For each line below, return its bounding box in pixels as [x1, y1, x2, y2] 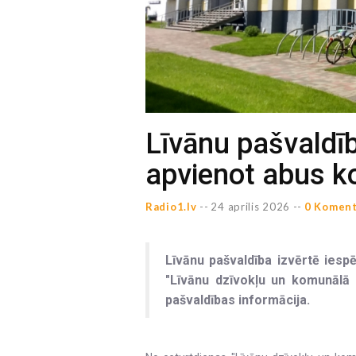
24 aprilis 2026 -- [211, 200, 303, 213]
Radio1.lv [145, 200, 197, 213]
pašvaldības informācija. [165, 292, 310, 308]
